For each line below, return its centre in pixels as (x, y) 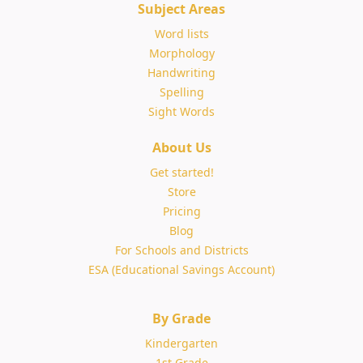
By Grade (181, 318)
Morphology (181, 53)
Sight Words (181, 111)
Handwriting (181, 73)
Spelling (181, 92)
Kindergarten (181, 343)
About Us (181, 147)
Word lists (181, 34)
